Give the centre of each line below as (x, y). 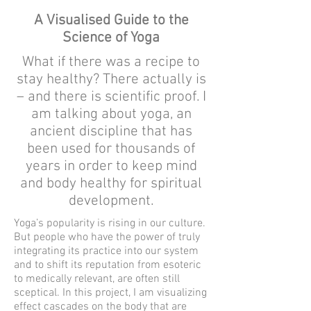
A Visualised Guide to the (111, 20)
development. (111, 201)
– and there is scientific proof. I (111, 97)
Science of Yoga (111, 38)
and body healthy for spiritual (111, 184)
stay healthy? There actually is (111, 79)
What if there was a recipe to (111, 62)
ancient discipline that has (111, 132)
